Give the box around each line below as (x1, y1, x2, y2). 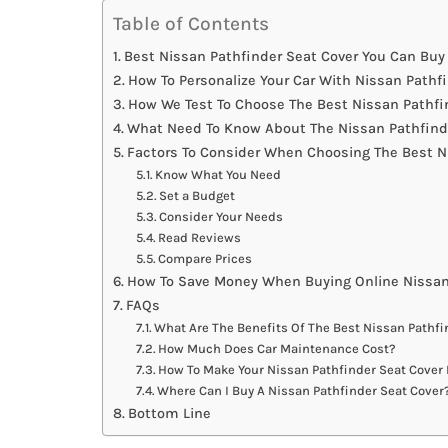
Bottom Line (127, 405, 211, 423)
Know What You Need (155, 167, 282, 183)
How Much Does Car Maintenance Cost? (158, 341, 397, 357)
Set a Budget (159, 188, 236, 204)
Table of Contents (113, 12, 269, 36)
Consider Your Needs (159, 209, 284, 225)
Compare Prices (158, 251, 253, 267)
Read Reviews (158, 230, 242, 246)
